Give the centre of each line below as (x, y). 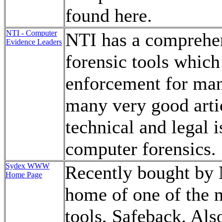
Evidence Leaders (34, 42)
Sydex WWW (28, 166)
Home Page (24, 175)
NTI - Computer (31, 33)
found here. (109, 15)
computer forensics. (141, 149)
